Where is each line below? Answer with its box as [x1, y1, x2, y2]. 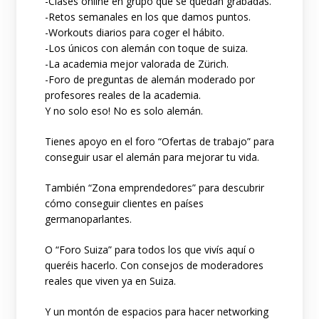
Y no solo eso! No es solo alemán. [44, 104, 203, 118]
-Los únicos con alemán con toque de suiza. [44, 41, 248, 56]
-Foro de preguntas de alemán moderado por [44, 73, 255, 87]
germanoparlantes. [44, 212, 132, 226]
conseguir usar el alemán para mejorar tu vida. [44, 150, 259, 164]
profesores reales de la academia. [44, 88, 201, 103]
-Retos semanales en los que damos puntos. [44, 10, 251, 24]
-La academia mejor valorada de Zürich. [44, 57, 229, 71]
